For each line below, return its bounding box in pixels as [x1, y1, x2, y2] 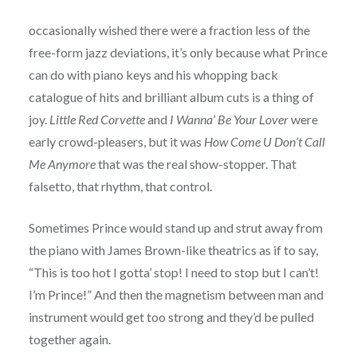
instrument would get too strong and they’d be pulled [28, 309, 314, 325]
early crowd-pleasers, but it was [28, 134, 204, 150]
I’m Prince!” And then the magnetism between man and [28, 287, 324, 303]
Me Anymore [28, 156, 96, 172]
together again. [28, 331, 111, 347]
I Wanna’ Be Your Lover [169, 112, 288, 127]
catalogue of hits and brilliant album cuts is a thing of [28, 89, 314, 105]
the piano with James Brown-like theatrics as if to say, [28, 242, 318, 258]
